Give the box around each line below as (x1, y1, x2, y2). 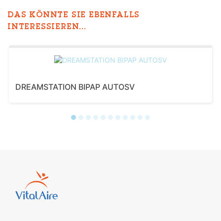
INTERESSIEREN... (7, 23, 86, 32)
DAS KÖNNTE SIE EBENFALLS (7, 11, 140, 20)
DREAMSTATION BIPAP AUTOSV (15, 81, 135, 92)
